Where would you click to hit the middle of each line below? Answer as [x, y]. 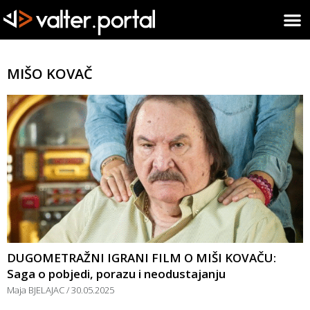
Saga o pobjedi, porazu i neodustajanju [116, 273]
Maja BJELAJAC [37, 290]
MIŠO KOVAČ [50, 73]
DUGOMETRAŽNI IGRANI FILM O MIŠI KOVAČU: [142, 257]
